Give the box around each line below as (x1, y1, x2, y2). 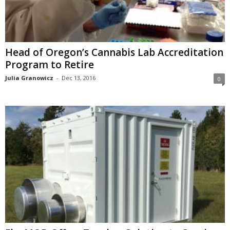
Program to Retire (5, 58, 94, 72)
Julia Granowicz (5, 74, 53, 82)
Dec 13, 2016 (62, 74, 95, 82)
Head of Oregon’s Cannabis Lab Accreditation (5, 46, 223, 60)
